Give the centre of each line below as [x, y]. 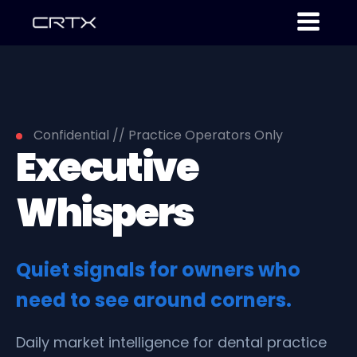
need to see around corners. [154, 300]
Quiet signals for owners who [158, 269]
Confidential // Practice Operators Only [157, 135]
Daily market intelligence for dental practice [171, 342]
